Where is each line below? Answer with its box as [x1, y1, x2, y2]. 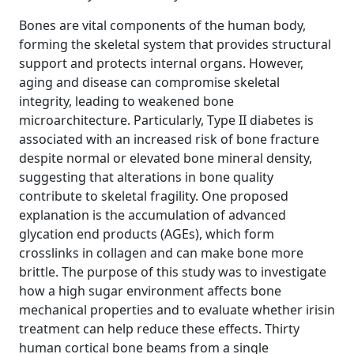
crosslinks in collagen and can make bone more [19, 244, 303, 262]
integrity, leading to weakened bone [19, 92, 234, 110]
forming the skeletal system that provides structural [19, 36, 331, 53]
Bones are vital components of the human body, [19, 17, 306, 34]
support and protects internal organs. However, [19, 55, 303, 72]
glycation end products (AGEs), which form [19, 225, 274, 243]
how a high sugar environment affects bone [19, 282, 281, 299]
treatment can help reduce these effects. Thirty [19, 320, 299, 337]
